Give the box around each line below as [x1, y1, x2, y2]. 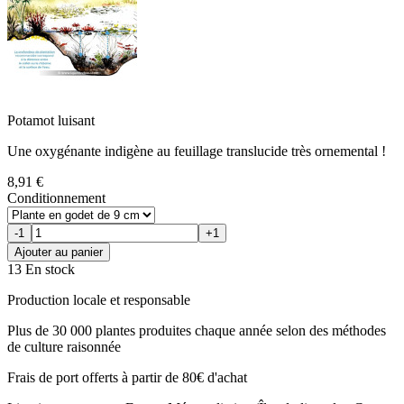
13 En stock [7, 261, 75, 277]
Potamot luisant [7, 112, 95, 128]
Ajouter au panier [14, 244, 103, 259]
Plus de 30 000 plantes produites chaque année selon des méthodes [7, 322, 386, 338]
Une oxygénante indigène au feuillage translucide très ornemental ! [7, 142, 386, 159]
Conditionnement [7, 189, 106, 206]
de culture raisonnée [7, 338, 121, 354]
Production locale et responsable [7, 291, 190, 308]
